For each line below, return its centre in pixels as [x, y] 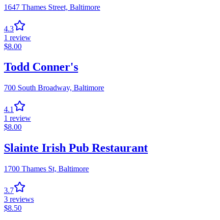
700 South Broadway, [38, 88]
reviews [22, 199]
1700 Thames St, [30, 169]
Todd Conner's [41, 67]
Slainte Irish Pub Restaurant [76, 148]
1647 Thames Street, [36, 7]
